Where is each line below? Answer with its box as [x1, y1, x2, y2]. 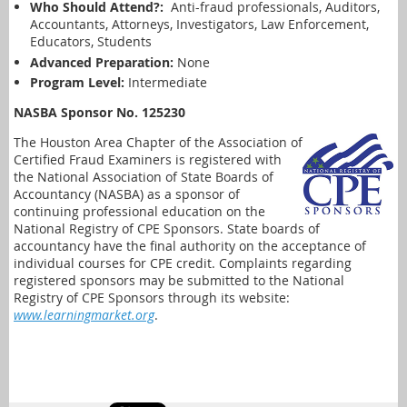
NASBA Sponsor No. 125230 [14, 104, 185, 122]
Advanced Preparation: [30, 53, 174, 71]
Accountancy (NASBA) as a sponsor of [14, 185, 240, 203]
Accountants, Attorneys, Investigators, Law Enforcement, [30, 15, 369, 34]
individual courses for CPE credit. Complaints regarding [14, 254, 352, 273]
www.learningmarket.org [14, 306, 154, 324]
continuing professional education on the [14, 203, 265, 221]
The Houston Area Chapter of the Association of [14, 134, 303, 152]
